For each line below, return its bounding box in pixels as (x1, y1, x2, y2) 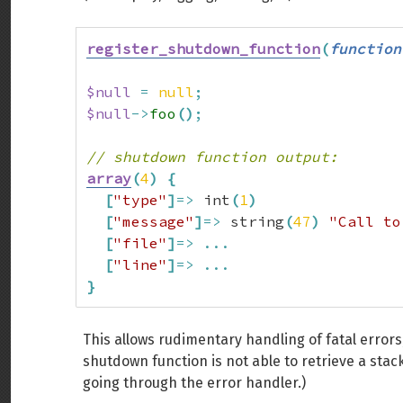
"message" (113, 212, 194, 230)
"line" (113, 255, 167, 273)
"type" (113, 191, 167, 209)
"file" (113, 234, 167, 252)
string (221, 212, 284, 230)
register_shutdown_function (86, 40, 320, 58)
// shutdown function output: (86, 148, 338, 166)
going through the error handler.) (83, 374, 306, 391)
